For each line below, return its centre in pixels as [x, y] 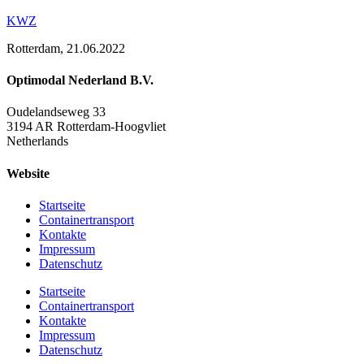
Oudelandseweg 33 [56, 112]
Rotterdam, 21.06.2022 [66, 48]
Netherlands [37, 141]
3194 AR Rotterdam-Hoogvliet [86, 127]
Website [28, 173]
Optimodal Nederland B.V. [80, 80]
